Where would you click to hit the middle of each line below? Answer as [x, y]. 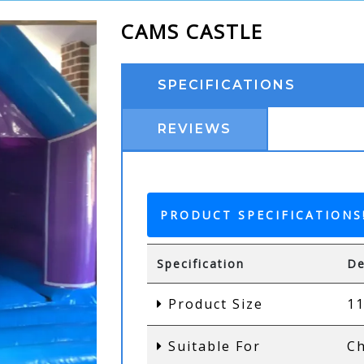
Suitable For [212, 346]
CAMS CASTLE [193, 31]
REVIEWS [195, 129]
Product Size [214, 304]
